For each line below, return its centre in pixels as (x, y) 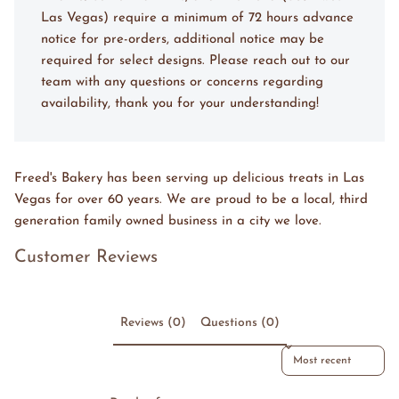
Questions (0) (240, 323)
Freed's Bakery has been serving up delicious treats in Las (189, 179)
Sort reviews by (318, 350)
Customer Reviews (86, 258)
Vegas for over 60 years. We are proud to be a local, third (191, 200)
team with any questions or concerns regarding (182, 83)
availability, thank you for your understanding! (180, 104)
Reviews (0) (153, 323)
